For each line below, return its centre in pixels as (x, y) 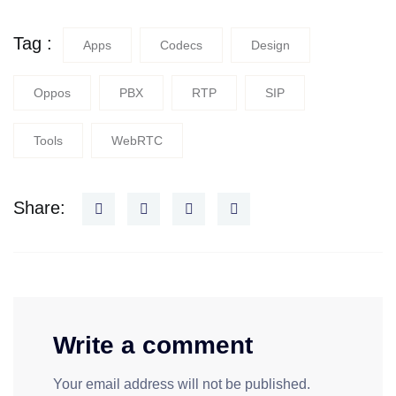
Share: (39, 208)
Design (270, 46)
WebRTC (137, 141)
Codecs (181, 46)
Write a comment (153, 346)
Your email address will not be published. (182, 385)
